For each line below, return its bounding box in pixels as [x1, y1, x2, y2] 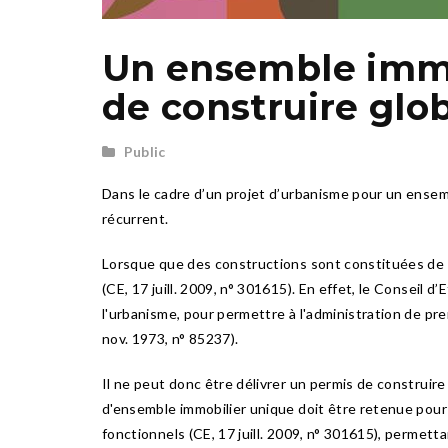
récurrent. [102, 210, 169, 227]
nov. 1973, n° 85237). [102, 330, 239, 347]
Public [123, 143, 166, 160]
